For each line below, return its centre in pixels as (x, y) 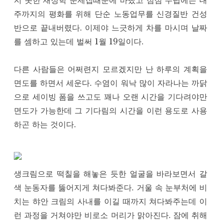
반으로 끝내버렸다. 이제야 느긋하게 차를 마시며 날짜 (110, 28)
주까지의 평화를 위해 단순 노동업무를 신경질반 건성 (110, 14)
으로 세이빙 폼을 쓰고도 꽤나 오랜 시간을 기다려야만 (110, 97)
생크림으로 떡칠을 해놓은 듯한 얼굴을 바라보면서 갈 (110, 174)
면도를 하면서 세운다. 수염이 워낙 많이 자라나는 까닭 (110, 83)
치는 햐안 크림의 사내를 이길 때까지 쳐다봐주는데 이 (110, 202)
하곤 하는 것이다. (45, 125)
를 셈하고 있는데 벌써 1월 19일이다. (79, 42)
